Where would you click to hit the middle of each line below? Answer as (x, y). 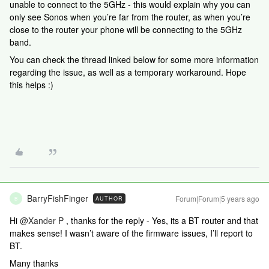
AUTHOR (109, 198)
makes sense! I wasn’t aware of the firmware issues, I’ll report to (131, 233)
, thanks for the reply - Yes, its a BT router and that (161, 220)
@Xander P (42, 220)
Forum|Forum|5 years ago (217, 198)
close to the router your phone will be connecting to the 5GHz (126, 29)
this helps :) (32, 85)
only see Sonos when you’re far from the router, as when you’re (130, 17)
